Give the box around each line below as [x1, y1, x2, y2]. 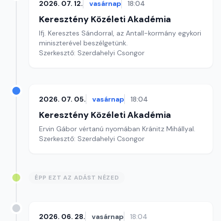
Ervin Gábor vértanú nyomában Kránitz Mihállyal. [39, 124, 195, 133]
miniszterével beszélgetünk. [39, 38, 130, 47]
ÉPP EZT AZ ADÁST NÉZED [35, 174, 119, 182]
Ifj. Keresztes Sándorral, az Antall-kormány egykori [39, 29, 201, 37]
